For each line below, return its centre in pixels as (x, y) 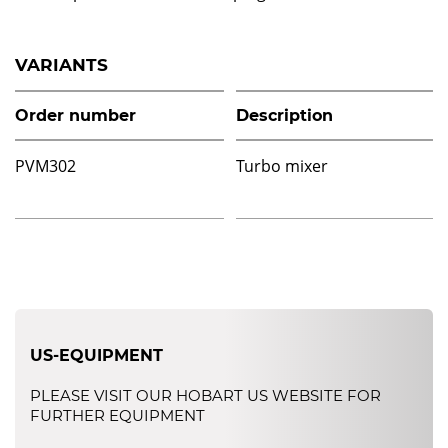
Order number (75, 115)
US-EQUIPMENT (96, 355)
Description (284, 115)
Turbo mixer (282, 166)
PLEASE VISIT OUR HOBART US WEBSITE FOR (205, 395)
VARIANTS (61, 65)
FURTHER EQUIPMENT (117, 415)
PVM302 (45, 166)
